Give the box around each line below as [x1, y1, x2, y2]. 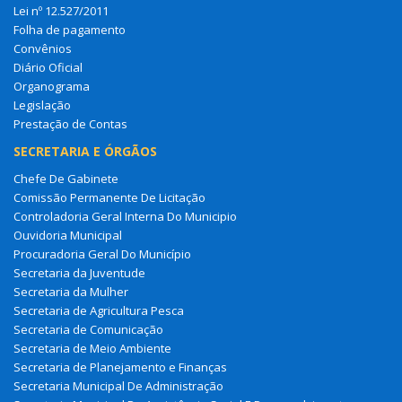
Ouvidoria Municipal [13, 226, 122, 243]
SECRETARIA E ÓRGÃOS [13, 142, 157, 160]
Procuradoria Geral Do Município [13, 245, 191, 262]
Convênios [13, 39, 72, 57]
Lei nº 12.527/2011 [13, 2, 109, 19]
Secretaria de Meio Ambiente [13, 339, 171, 356]
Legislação [13, 96, 71, 113]
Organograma [13, 77, 90, 94]
